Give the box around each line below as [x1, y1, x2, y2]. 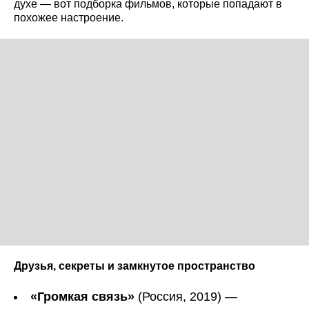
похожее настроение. [14, 11, 123, 23]
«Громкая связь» [30, 289, 134, 303]
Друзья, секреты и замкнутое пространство [14, 259, 255, 272]
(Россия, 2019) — [134, 289, 237, 303]
